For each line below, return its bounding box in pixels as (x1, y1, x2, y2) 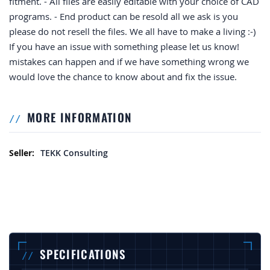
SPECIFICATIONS (40, 245, 127, 263)
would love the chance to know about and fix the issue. (9, 71, 237, 83)
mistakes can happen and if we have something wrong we (9, 55, 249, 68)
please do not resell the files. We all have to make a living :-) (9, 25, 256, 38)
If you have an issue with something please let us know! (9, 40, 239, 53)
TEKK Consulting (40, 147, 108, 159)
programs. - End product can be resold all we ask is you (9, 10, 238, 23)
